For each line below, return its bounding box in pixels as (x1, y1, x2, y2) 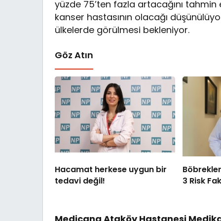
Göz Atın (55, 48, 93, 61)
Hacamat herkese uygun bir (55, 164, 167, 176)
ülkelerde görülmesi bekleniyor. (55, 23, 190, 36)
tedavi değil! (55, 175, 105, 187)
